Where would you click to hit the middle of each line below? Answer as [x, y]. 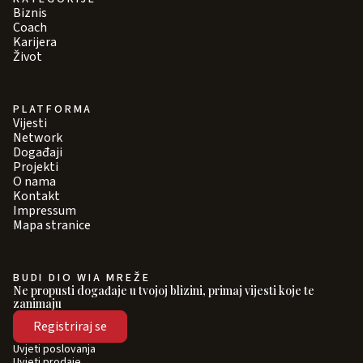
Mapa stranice [52, 225]
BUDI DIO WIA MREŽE [82, 278]
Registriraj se [70, 326]
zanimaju [37, 303]
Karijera [35, 42]
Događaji [38, 152]
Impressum [45, 210]
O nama [34, 181]
